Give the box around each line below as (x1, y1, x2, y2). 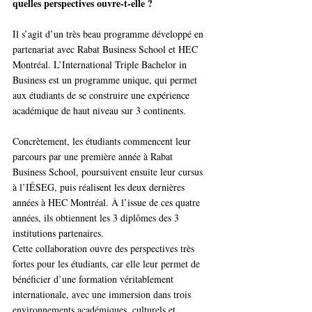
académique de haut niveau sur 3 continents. (13, 104, 186, 118)
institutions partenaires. (13, 226, 104, 240)
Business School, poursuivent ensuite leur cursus (13, 165, 205, 179)
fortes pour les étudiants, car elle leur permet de (13, 257, 203, 271)
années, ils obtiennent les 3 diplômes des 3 (13, 211, 182, 225)
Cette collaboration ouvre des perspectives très (13, 242, 197, 256)
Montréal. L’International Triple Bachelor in (13, 58, 189, 72)
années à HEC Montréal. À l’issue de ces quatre (13, 196, 203, 210)
